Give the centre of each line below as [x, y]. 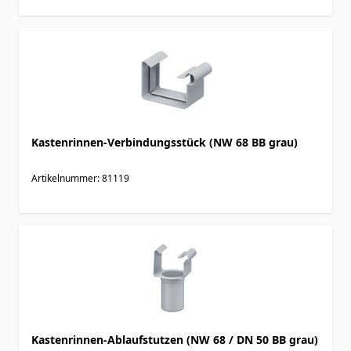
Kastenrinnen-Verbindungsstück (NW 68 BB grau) [165, 142]
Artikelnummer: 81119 [80, 178]
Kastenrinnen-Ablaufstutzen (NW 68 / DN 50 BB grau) [175, 339]
